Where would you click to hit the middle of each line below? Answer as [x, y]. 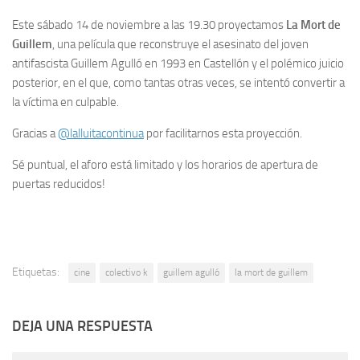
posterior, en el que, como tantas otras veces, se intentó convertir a [178, 83]
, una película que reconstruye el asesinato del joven [180, 45]
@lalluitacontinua [101, 134]
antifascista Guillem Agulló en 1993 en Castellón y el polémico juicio [178, 64]
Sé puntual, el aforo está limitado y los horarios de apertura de [165, 165]
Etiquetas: [36, 272]
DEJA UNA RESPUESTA [82, 327]
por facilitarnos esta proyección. [223, 134]
